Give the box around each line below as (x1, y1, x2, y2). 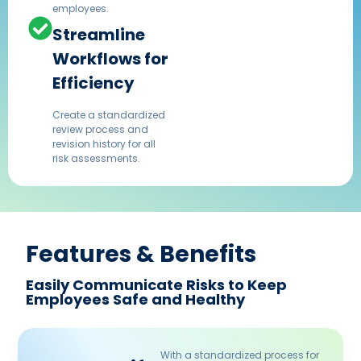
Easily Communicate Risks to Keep (26, 275, 288, 296)
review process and (52, 122, 148, 136)
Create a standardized (52, 107, 165, 122)
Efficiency (52, 71, 135, 94)
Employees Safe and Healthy (26, 289, 246, 310)
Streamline (52, 23, 145, 46)
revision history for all (52, 136, 156, 151)
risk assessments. (52, 151, 140, 165)
